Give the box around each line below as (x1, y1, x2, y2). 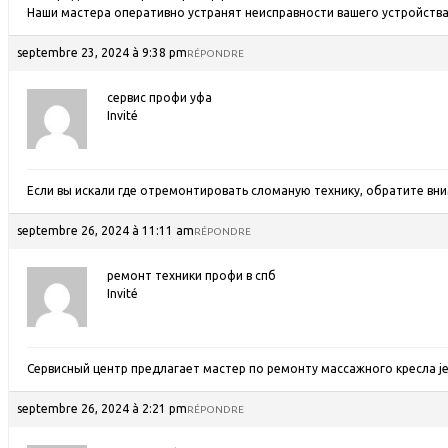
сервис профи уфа (107, 91, 212, 104)
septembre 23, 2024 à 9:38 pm (17, 46, 187, 59)
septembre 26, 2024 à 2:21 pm (17, 402, 187, 415)
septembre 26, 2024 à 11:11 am (17, 224, 194, 237)
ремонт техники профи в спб (107, 269, 276, 282)
